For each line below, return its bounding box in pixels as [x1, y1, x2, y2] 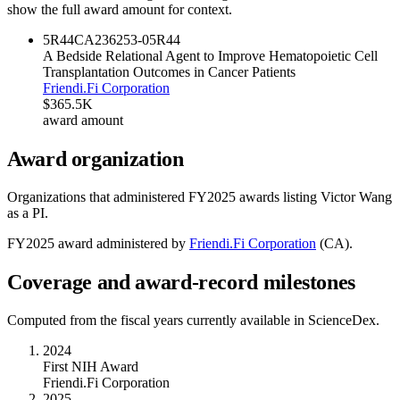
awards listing [236, 189, 321, 205]
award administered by [54, 236, 186, 252]
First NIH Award [43, 359, 138, 375]
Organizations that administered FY [7, 189, 207, 205]
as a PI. [7, 205, 48, 221]
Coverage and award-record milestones [7, 271, 356, 295]
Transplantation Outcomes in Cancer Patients [43, 64, 296, 80]
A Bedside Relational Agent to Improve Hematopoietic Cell [43, 48, 378, 64]
